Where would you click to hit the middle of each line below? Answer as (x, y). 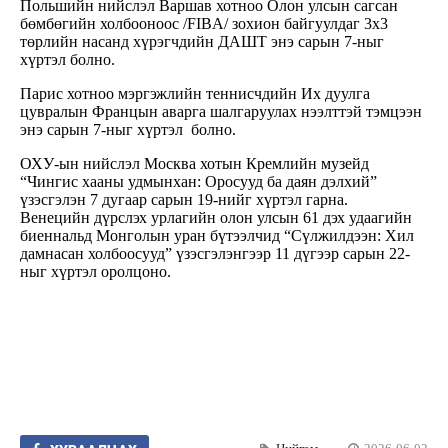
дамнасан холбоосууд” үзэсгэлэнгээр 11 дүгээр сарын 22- (215, 254)
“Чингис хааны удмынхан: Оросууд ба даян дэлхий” (198, 182)
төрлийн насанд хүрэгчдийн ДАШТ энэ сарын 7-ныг (202, 42)
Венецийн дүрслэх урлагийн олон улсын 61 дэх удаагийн (216, 218)
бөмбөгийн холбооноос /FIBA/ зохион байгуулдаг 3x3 (204, 24)
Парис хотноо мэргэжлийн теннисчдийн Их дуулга (195, 94)
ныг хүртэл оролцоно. (95, 272)
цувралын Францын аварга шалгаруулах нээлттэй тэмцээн (221, 112)
